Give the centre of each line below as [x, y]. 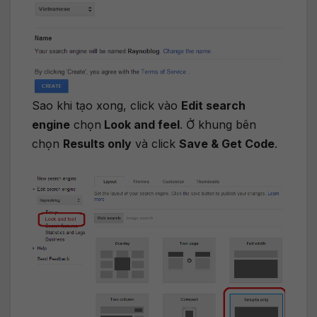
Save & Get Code [227, 144]
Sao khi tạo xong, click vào [106, 106]
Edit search [213, 106]
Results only [97, 144]
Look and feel [140, 125]
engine [51, 125]
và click [155, 144]
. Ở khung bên [218, 125]
